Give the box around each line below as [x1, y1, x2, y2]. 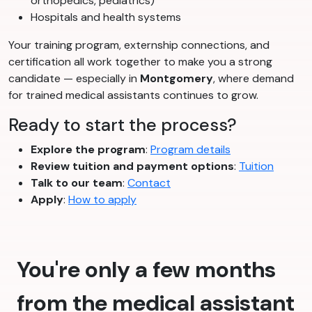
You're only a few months [17, 255, 276, 285]
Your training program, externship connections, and [8, 38, 270, 53]
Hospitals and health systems [31, 10, 181, 25]
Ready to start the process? [8, 114, 237, 137]
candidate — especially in [8, 71, 140, 86]
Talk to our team [31, 175, 123, 191]
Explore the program [31, 142, 146, 157]
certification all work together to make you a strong [8, 54, 272, 70]
